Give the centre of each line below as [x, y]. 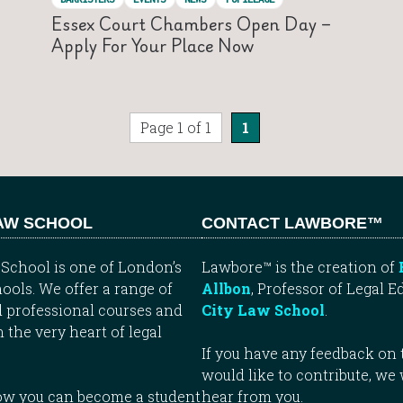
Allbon [226, 288]
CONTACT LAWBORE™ [292, 223]
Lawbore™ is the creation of [300, 266]
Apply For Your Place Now [152, 45]
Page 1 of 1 [176, 128]
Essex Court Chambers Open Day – [191, 24]
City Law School [263, 309]
